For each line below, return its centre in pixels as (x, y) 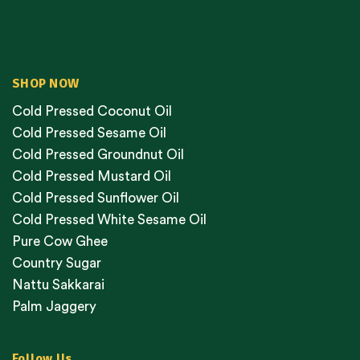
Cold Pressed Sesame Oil (89, 133)
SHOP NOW (46, 84)
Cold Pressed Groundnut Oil (98, 155)
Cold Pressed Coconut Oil (92, 112)
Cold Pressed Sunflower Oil (96, 198)
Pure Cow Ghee (60, 242)
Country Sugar (57, 264)
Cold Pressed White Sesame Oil (109, 220)
